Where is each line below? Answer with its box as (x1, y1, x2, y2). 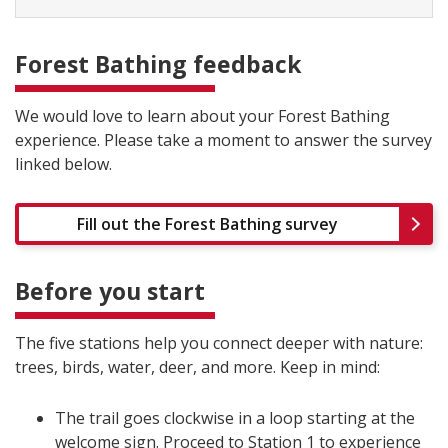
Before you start (15, 274, 205, 307)
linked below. (15, 152, 112, 175)
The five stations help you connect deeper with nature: (15, 331, 423, 354)
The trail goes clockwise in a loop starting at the (55, 406, 415, 429)
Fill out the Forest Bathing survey (76, 212, 338, 235)
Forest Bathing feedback (15, 47, 302, 80)
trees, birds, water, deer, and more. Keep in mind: (15, 355, 380, 378)
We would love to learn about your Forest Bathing (15, 104, 390, 127)
